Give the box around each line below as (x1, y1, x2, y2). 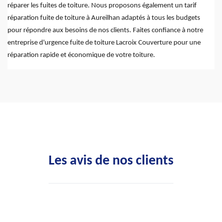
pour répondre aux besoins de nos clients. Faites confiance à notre (7, 27, 203, 35)
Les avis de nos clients (49, 154, 173, 168)
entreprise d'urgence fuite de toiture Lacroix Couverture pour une (7, 39, 201, 47)
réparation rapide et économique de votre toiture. (7, 52, 155, 59)
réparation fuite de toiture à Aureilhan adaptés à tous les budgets (7, 14, 200, 22)
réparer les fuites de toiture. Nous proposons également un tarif (7, 2, 197, 10)
